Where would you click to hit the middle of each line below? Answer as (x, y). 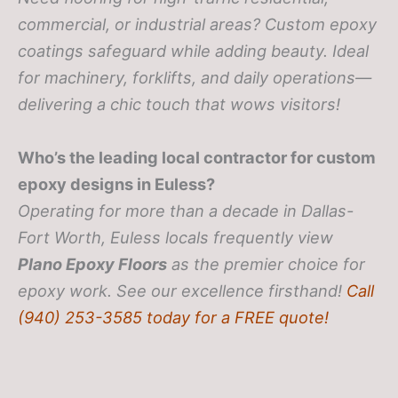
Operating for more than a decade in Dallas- (186, 210)
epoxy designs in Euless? (116, 183)
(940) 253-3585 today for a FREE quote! (173, 317)
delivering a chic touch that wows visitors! (179, 104)
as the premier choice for (266, 263)
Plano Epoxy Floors (92, 263)
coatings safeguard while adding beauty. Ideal (193, 51)
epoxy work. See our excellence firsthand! (182, 290)
